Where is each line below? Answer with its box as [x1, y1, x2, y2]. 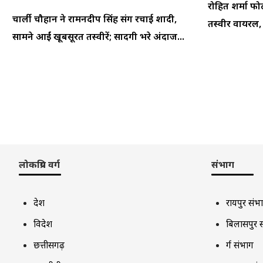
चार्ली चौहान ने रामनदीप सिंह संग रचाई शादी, [12, 12, 177, 25]
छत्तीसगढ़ [33, 238, 65, 251]
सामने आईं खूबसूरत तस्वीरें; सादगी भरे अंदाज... [12, 29, 184, 43]
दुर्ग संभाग [225, 238, 254, 251]
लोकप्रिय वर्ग [19, 157, 60, 171]
